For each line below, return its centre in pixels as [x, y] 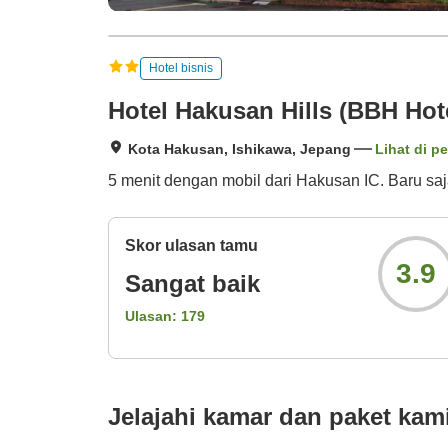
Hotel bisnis [181, 67]
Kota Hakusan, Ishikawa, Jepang [239, 149]
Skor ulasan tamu [191, 246]
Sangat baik [192, 284]
